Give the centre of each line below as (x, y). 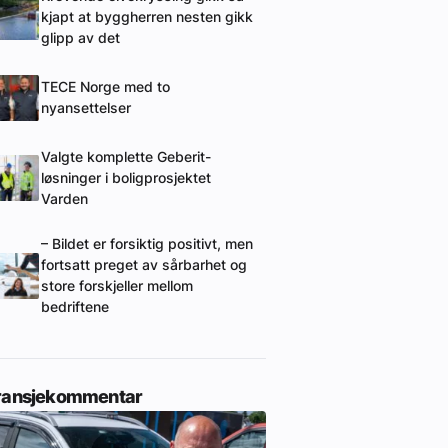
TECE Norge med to (105, 86)
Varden (64, 198)
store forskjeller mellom (117, 285)
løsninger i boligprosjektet (126, 177)
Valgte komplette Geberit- (126, 156)
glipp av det (80, 37)
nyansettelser (86, 107)
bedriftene (75, 306)
